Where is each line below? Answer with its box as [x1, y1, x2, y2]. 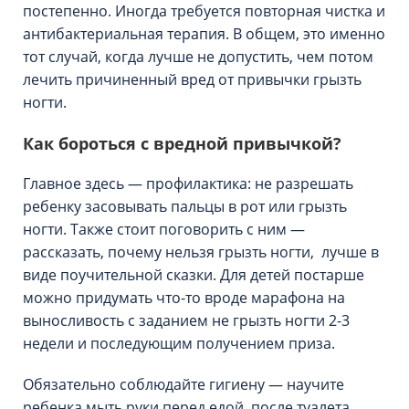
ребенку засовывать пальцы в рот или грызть [23, 196, 347, 216]
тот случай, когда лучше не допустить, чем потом [23, 47, 373, 67]
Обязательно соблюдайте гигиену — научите [23, 374, 344, 394]
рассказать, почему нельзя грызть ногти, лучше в [23, 242, 379, 262]
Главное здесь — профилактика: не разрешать [23, 173, 353, 194]
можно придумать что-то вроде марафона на [23, 288, 345, 308]
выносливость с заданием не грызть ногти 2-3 [23, 310, 350, 330]
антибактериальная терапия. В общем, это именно [23, 24, 385, 44]
